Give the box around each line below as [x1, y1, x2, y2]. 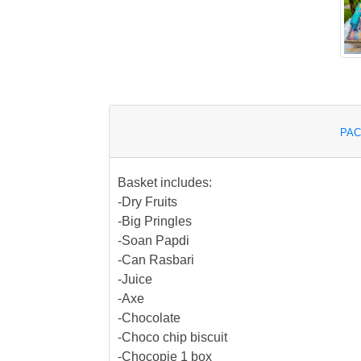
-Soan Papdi [117, 234, 189, 248]
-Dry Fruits [117, 195, 177, 210]
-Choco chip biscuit [117, 330, 227, 345]
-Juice [117, 272, 152, 287]
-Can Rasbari [117, 253, 194, 268]
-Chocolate [117, 311, 180, 326]
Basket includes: [117, 176, 212, 190]
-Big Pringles [117, 214, 192, 229]
